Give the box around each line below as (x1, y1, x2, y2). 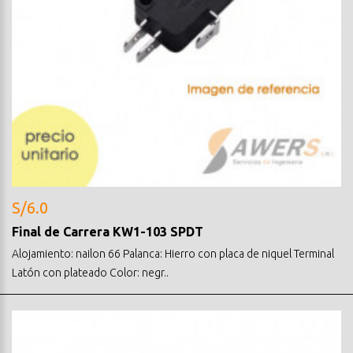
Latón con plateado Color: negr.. (12, 266, 169, 279)
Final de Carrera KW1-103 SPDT (12, 224, 203, 239)
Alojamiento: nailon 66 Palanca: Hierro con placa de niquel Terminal (12, 247, 334, 260)
